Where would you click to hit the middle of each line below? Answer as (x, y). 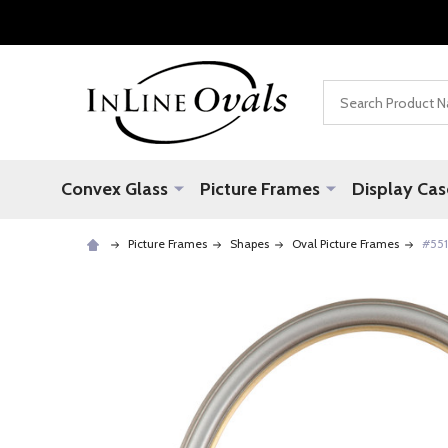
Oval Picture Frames (345, 243)
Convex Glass (114, 189)
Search (346, 91)
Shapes (249, 243)
